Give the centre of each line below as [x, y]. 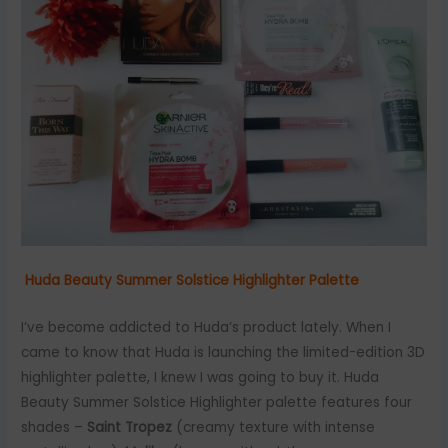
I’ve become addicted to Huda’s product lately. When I [206, 327]
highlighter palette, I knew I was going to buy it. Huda [200, 377]
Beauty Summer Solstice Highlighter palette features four [217, 402]
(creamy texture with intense [274, 427]
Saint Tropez [130, 427]
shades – [54, 427]
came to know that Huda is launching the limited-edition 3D [223, 352]
